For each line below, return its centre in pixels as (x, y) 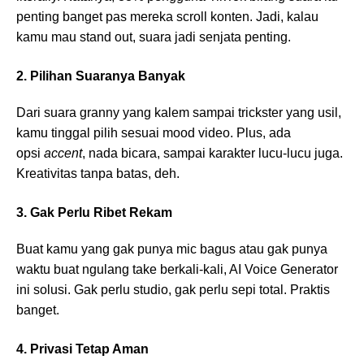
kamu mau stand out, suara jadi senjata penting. (154, 37)
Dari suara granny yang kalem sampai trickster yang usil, (179, 113)
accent (63, 154)
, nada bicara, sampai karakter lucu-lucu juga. (212, 154)
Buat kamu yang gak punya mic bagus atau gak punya (172, 249)
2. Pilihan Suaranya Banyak (101, 76)
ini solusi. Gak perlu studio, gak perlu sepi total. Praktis (173, 290)
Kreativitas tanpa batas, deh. (98, 174)
